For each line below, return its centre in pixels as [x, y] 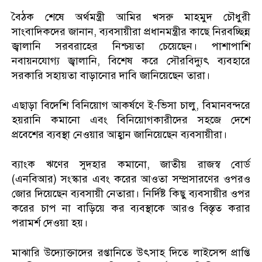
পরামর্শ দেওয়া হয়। [50, 223]
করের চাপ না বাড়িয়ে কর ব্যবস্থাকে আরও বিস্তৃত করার [131, 208]
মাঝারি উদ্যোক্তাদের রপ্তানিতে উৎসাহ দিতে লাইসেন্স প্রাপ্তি [131, 252]
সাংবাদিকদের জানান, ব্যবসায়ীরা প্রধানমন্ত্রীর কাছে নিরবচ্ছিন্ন [131, 31]
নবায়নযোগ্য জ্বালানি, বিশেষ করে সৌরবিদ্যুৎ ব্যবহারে [131, 61]
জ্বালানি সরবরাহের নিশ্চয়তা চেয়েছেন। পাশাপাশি [131, 46]
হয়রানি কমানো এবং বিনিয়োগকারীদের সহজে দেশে [131, 120]
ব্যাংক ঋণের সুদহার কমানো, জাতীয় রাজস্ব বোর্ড [131, 164]
